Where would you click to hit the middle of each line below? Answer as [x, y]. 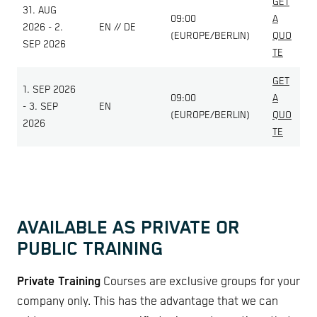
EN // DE [117, 27]
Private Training [59, 282]
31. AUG [40, 10]
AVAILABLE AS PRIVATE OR [128, 228]
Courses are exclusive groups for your [200, 282]
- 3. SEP [40, 106]
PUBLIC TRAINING [90, 249]
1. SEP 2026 [49, 90]
